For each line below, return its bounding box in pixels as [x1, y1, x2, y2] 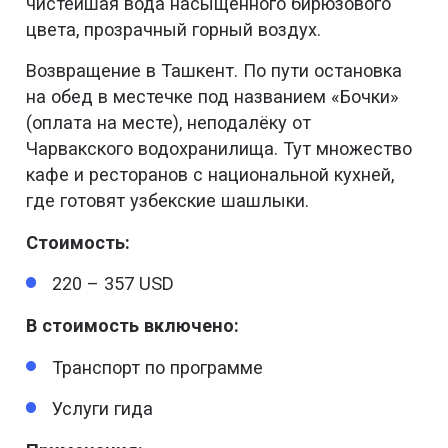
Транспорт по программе [52, 356, 264, 378]
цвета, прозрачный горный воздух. [26, 18, 322, 40]
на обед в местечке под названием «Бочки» [26, 86, 400, 108]
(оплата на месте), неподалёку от [26, 112, 312, 134]
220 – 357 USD [52, 273, 175, 295]
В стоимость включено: [26, 315, 240, 337]
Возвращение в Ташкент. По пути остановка [26, 60, 403, 82]
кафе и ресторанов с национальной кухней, [26, 164, 395, 186]
